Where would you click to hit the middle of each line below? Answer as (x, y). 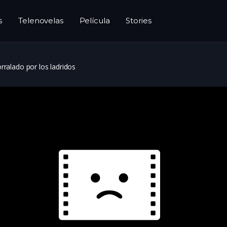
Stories (139, 21)
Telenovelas (41, 21)
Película (94, 21)
